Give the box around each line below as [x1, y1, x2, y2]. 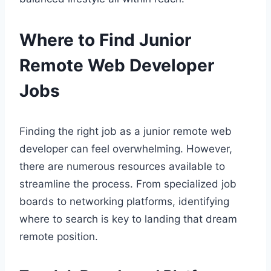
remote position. [19, 230, 98, 243]
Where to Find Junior [19, 29, 191, 50]
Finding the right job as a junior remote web [19, 125, 232, 137]
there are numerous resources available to [19, 160, 225, 172]
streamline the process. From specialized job [19, 177, 237, 190]
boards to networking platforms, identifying [19, 195, 229, 207]
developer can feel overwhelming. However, [19, 142, 232, 155]
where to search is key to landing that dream [19, 212, 237, 225]
